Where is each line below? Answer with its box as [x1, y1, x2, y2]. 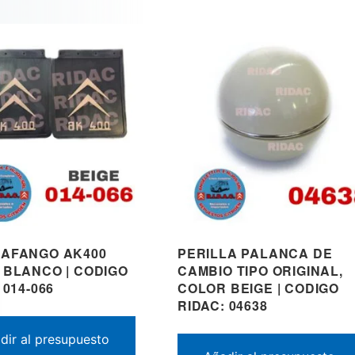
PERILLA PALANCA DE [177, 243, 333, 262]
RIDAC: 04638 [177, 296, 268, 315]
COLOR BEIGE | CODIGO [177, 278, 340, 297]
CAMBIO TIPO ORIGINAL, [177, 261, 343, 280]
